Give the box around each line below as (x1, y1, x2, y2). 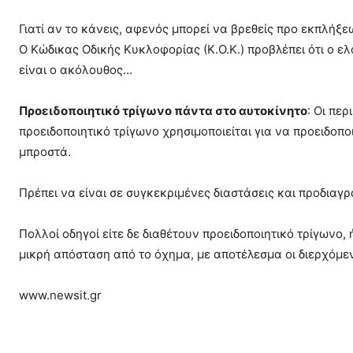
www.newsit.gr (19, 288, 102, 303)
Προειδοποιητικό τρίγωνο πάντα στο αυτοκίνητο (19, 103, 307, 119)
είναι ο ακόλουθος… (19, 62, 132, 78)
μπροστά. (19, 144, 71, 160)
